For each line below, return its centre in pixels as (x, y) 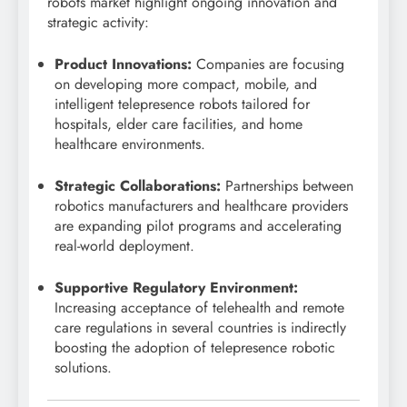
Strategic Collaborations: (138, 186)
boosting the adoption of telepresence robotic (195, 348)
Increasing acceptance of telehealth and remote (199, 308)
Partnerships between (287, 186)
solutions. (83, 368)
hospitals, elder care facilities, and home (179, 124)
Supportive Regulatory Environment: (176, 288)
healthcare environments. (130, 144)
